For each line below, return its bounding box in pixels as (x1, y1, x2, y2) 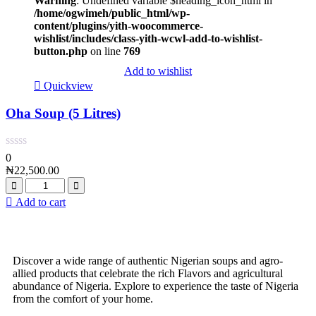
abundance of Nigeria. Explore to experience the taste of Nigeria (13, 280, 298, 293)
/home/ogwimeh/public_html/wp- (34, 6, 190, 19)
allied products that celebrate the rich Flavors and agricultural (13, 267, 283, 280)
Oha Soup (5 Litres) (6, 106, 121, 121)
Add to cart (16, 196, 66, 209)
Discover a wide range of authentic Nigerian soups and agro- (13, 255, 283, 267)
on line (87, 44, 123, 57)
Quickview (44, 79, 93, 92)
